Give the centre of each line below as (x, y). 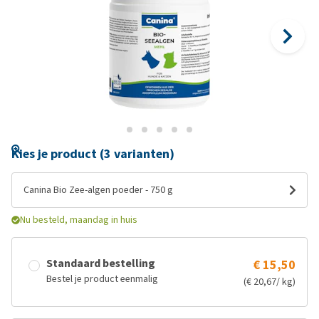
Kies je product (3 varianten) (93, 154)
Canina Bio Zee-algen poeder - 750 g (98, 190)
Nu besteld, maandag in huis (79, 220)
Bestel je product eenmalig (102, 279)
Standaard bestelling (101, 263)
